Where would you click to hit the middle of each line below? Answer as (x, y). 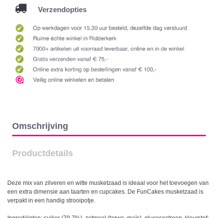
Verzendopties (56, 9)
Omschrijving (40, 126)
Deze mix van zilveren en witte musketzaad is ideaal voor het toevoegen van (108, 183)
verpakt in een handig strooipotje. (51, 201)
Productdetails (43, 153)
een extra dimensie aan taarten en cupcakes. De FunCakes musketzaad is (105, 192)
